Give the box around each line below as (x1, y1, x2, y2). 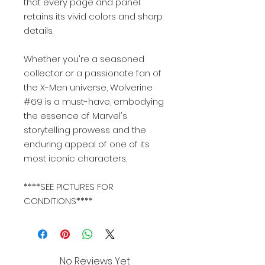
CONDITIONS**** (24, 195, 93, 207)
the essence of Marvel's (24, 109, 127, 122)
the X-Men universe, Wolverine (24, 81, 153, 93)
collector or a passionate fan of (24, 67, 161, 79)
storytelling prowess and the (24, 124, 146, 136)
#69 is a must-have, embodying (24, 95, 164, 108)
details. (24, 24, 53, 37)
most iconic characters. (24, 152, 127, 164)
